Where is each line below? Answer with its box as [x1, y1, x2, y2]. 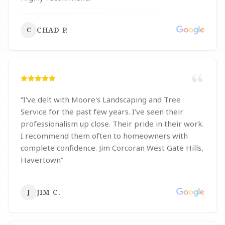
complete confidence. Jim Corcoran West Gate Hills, [21, 143, 147, 153]
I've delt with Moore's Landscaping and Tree [23, 94, 181, 104]
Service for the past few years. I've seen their [21, 106, 183, 117]
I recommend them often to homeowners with [21, 131, 188, 141]
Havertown [21, 155, 61, 165]
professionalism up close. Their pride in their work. [21, 119, 204, 129]
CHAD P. [37, 25, 68, 35]
